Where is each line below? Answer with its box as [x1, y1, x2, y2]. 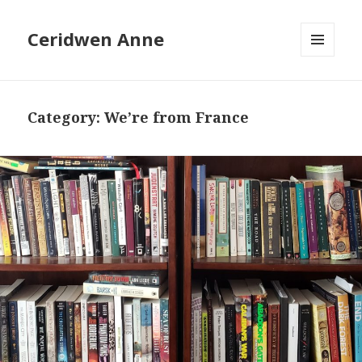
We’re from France [104, 107, 250, 128]
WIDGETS [301, 83, 348, 98]
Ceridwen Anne [27, 27, 165, 52]
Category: [27, 107, 105, 128]
